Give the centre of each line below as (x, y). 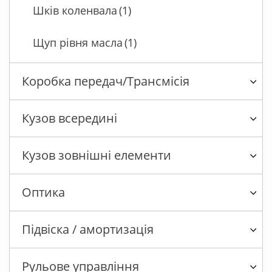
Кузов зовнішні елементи (97, 155)
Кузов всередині (70, 118)
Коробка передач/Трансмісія (106, 81)
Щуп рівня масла (78, 43)
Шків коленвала (75, 11)
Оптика (43, 192)
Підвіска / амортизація (88, 229)
